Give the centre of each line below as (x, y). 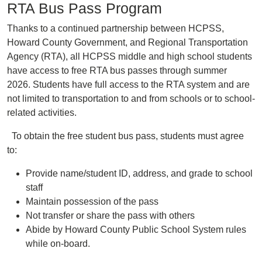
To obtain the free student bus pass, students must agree (125, 136)
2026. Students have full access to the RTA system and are (128, 85)
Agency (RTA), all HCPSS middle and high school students (130, 56)
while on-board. (58, 244)
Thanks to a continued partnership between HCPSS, (116, 28)
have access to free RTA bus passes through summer (117, 70)
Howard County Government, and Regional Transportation (127, 42)
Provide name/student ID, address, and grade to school (139, 173)
